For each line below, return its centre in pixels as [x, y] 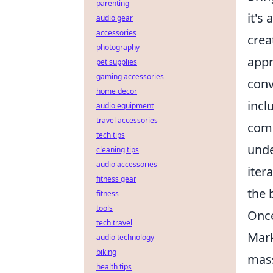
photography [118, 47]
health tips [114, 267]
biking [106, 252]
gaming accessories [130, 76]
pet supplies [117, 62]
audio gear [115, 18]
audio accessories [127, 164]
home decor [117, 91]
